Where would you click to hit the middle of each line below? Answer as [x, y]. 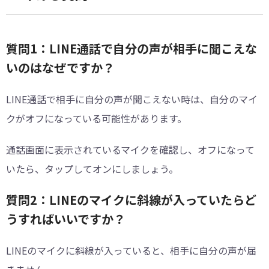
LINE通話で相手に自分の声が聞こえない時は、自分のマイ [132, 99]
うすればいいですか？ [66, 219]
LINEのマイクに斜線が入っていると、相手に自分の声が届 [131, 250]
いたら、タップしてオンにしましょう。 [92, 168]
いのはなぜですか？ [60, 67]
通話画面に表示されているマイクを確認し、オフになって [130, 149]
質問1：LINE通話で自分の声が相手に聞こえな [131, 48]
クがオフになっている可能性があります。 [96, 118]
